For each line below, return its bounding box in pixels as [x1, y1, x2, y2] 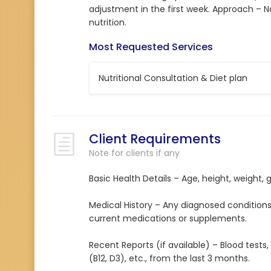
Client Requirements [89, 130, 221, 148]
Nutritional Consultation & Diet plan [99, 72, 247, 84]
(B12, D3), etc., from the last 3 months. [89, 252, 250, 264]
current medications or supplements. [89, 212, 247, 224]
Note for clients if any [89, 147, 180, 159]
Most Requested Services [89, 40, 213, 54]
